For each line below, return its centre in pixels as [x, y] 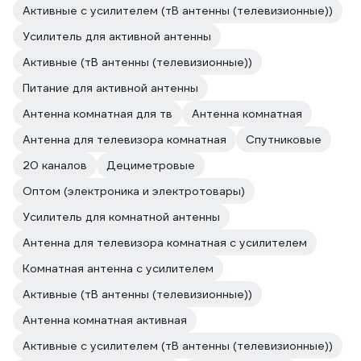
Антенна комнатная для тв [98, 114]
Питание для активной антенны [110, 88]
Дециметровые [151, 165]
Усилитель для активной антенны [117, 36]
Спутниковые [284, 139]
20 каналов [55, 165]
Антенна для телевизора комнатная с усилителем [165, 243]
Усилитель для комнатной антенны [121, 217]
